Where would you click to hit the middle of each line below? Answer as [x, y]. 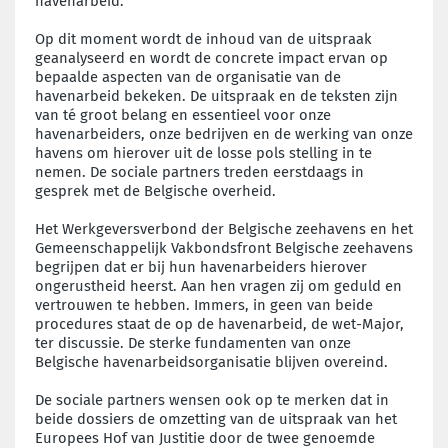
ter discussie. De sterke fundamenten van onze [193, 342]
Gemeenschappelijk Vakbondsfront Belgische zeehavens [224, 247]
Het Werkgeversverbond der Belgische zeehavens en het [224, 228]
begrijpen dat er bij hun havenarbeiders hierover [201, 266]
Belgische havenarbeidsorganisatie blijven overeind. [213, 361]
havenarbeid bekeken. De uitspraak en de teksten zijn [216, 95]
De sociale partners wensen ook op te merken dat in [212, 399]
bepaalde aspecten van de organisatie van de [188, 76]
